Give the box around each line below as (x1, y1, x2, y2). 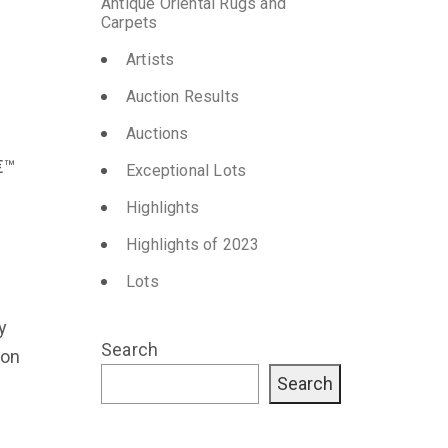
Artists (126, 49, 175, 69)
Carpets (101, 12, 158, 32)
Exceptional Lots (126, 160, 247, 180)
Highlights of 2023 (126, 234, 260, 254)
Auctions (126, 123, 189, 143)
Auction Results (126, 86, 239, 106)
